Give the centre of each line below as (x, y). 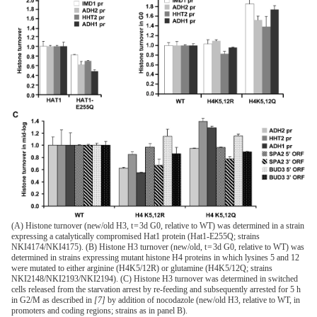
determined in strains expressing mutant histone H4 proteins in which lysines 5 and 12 (155, 258)
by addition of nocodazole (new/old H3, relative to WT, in (203, 300)
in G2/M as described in (53, 300)
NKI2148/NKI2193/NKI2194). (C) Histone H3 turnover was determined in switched (155, 279)
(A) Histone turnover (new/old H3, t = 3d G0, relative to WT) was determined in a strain (158, 226)
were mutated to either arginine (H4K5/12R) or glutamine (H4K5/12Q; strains (142, 269)
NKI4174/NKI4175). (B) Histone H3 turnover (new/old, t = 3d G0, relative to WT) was (158, 247)
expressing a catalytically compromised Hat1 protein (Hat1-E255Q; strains (136, 237)
